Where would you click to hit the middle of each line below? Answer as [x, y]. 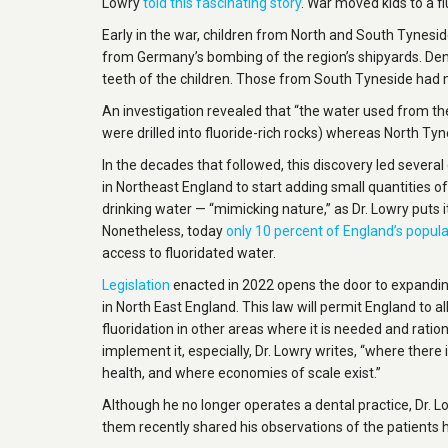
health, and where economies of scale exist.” [241, 373]
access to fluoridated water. [189, 253]
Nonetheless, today [164, 231]
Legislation [136, 285]
